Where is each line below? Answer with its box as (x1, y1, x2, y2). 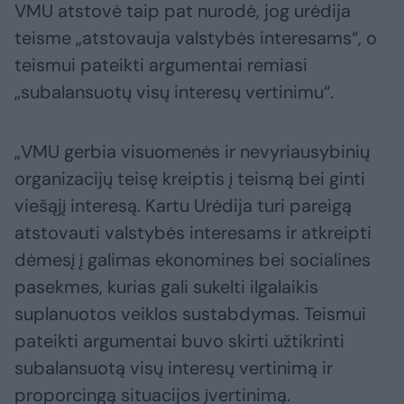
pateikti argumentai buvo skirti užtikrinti (14, 328, 344, 353)
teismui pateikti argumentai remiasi (14, 52, 308, 77)
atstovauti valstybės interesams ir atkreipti (14, 220, 372, 244)
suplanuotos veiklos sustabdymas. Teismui (14, 301, 366, 326)
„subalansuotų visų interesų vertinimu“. (14, 79, 334, 104)
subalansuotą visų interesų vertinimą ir (14, 355, 333, 380)
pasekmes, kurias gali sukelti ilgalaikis (14, 274, 318, 298)
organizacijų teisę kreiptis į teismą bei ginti (14, 166, 365, 190)
